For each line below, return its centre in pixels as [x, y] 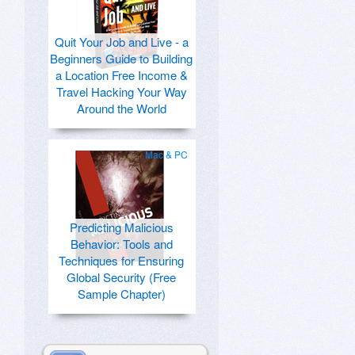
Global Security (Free [121, 277]
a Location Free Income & [121, 75]
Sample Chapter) [121, 294]
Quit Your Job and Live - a [121, 42]
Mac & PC [166, 154]
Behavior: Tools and [121, 244]
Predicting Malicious [121, 227]
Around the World [121, 108]
